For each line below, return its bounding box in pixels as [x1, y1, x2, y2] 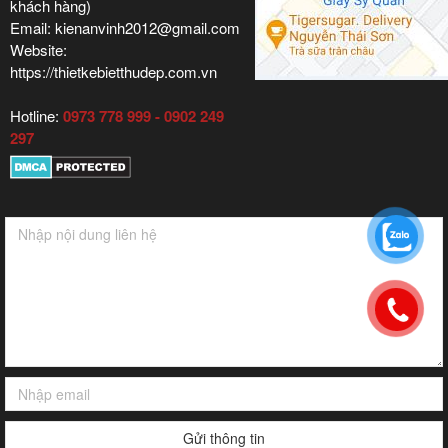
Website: [10, 39, 67, 61]
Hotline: [10, 105, 63, 127]
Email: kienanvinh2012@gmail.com [10, 17, 240, 39]
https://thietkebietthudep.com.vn [10, 61, 233, 83]
